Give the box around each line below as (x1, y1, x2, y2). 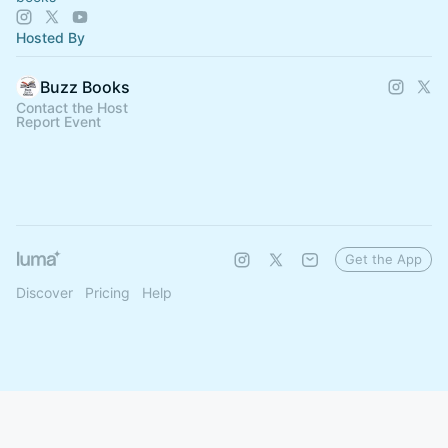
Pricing (85, 284, 130, 301)
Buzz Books (40, 77, 130, 97)
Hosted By (16, 29, 85, 46)
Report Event (16, 113, 101, 130)
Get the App (345, 251, 422, 267)
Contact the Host (16, 99, 128, 116)
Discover (16, 284, 73, 301)
